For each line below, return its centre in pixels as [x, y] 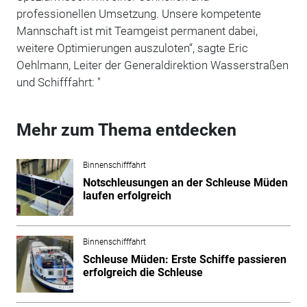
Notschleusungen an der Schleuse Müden [185, 182]
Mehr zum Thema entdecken [126, 130]
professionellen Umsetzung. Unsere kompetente [138, 13]
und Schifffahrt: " [58, 82]
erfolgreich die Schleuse [143, 272]
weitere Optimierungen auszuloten [102, 48]
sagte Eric [222, 48]
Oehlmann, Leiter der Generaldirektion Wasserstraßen [152, 65]
